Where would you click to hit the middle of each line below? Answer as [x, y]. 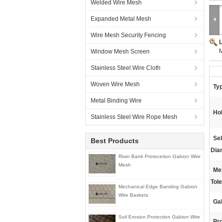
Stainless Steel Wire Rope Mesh [134, 117]
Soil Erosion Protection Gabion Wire [159, 217]
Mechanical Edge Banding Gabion [158, 187]
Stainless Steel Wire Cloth [126, 68]
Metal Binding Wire [116, 101]
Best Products [115, 141]
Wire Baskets [133, 195]
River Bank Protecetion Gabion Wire [160, 156]
